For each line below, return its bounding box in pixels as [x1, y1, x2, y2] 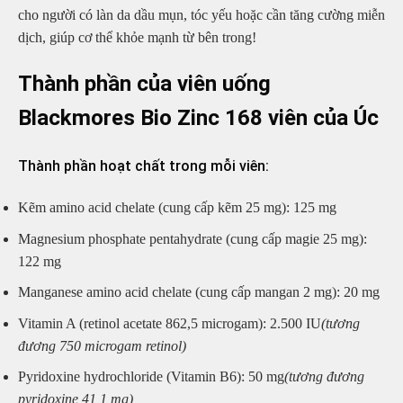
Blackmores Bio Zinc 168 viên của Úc [18, 105, 379, 131]
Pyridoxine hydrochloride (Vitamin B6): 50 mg [18, 369, 284, 385]
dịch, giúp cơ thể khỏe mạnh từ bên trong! [18, 29, 256, 45]
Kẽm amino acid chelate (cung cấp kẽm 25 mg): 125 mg [18, 199, 336, 215]
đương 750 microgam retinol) [18, 337, 186, 354]
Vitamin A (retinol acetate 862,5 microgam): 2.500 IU [18, 315, 321, 331]
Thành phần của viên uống [18, 71, 271, 97]
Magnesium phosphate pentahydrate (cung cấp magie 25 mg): [18, 230, 367, 246]
